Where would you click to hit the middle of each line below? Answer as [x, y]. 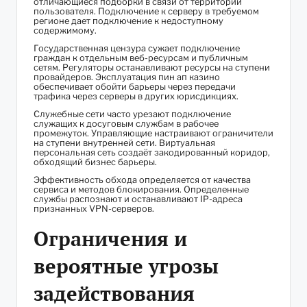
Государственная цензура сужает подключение [137, 48]
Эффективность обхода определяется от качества [142, 180]
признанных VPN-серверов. [94, 208]
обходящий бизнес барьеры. [95, 162]
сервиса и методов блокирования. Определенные [141, 189]
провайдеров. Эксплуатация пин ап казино [127, 77]
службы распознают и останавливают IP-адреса [138, 199]
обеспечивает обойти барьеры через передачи [135, 86]
